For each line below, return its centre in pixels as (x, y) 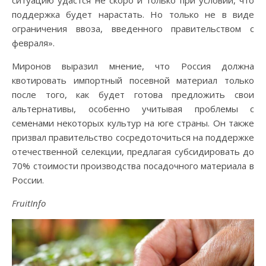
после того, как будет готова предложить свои (133, 94)
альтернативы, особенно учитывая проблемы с (133, 109)
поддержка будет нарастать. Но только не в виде (133, 14)
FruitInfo (29, 203)
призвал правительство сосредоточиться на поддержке (133, 137)
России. (28, 180)
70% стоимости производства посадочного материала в (133, 166)
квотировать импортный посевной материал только (133, 80)
